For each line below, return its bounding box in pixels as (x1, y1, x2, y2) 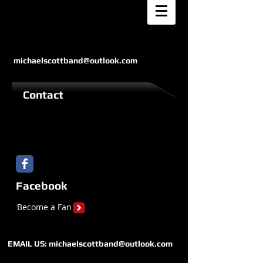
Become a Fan (17, 201, 72, 213)
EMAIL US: (6, 239, 49, 248)
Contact (23, 88, 63, 101)
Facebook (16, 179, 67, 192)
